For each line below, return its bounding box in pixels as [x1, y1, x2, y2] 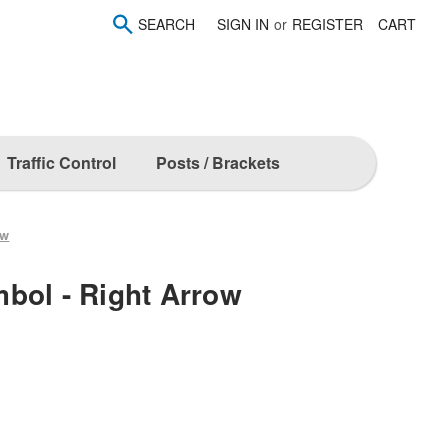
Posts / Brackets [155, 150, 280, 174]
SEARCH [138, 14, 196, 34]
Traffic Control [6, 150, 116, 174]
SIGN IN [217, 14, 270, 34]
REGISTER [292, 14, 364, 34]
